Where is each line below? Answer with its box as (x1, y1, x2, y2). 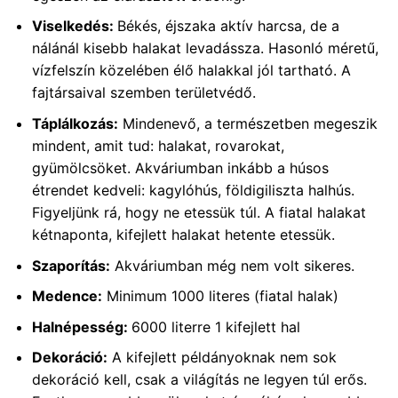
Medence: (31, 287, 102, 306)
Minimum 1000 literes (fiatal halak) (101, 287, 338, 306)
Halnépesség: (31, 317, 131, 336)
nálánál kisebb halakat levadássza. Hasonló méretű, (31, 39, 378, 58)
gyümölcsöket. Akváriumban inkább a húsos (31, 158, 329, 177)
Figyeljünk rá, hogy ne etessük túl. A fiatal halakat (31, 203, 366, 221)
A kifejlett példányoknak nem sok (107, 348, 337, 367)
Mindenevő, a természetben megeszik (117, 114, 378, 132)
